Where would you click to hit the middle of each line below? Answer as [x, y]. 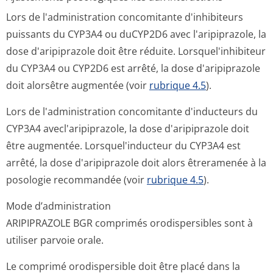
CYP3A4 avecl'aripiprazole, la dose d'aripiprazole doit [128, 129]
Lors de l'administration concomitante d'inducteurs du [132, 112]
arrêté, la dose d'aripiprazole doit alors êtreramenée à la [136, 163]
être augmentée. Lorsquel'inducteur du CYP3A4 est [123, 146]
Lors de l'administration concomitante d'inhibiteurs [125, 17]
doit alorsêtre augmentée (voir [78, 85]
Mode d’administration [58, 206]
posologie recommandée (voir [76, 180]
